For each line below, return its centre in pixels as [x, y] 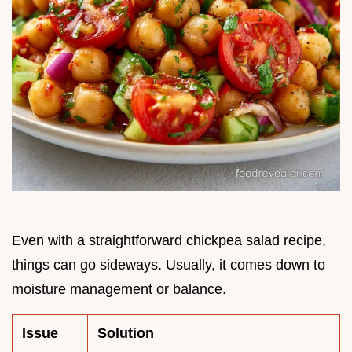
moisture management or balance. [119, 289]
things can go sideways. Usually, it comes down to [169, 264]
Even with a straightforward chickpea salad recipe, [169, 240]
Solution [126, 333]
